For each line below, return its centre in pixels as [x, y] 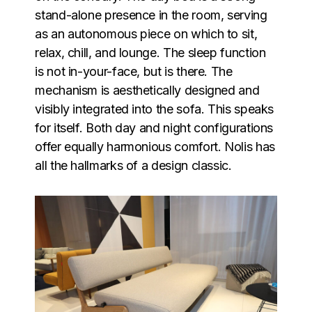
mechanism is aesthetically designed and [147, 90]
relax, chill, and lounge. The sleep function [150, 52]
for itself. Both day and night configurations [154, 127]
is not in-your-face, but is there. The [134, 71]
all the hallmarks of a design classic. [133, 165]
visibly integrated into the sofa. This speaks [155, 109]
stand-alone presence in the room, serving [151, 15]
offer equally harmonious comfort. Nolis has [155, 146]
